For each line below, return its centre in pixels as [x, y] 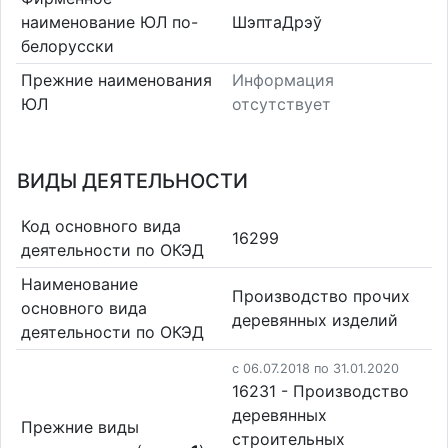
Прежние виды [79, 426]
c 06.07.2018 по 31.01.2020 [315, 368]
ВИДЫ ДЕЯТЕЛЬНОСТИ [132, 181]
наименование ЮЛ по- [109, 21]
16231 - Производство [320, 390]
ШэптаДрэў [277, 21]
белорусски [67, 45]
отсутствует [281, 104]
